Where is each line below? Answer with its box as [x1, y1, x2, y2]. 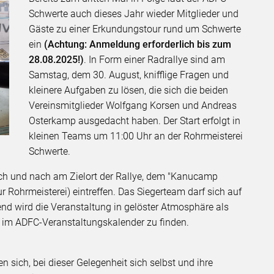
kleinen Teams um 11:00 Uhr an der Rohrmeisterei [29, 130, 243, 143]
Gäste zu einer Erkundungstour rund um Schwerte [29, 23, 242, 35]
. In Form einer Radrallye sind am [84, 54, 226, 66]
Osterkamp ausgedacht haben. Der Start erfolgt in [29, 115, 241, 127]
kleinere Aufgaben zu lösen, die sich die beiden [29, 84, 229, 97]
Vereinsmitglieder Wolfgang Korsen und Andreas [29, 100, 237, 112]
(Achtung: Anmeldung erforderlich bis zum [42, 39, 232, 51]
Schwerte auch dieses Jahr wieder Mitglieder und [29, 8, 239, 20]
